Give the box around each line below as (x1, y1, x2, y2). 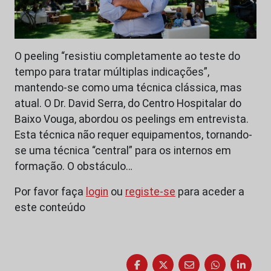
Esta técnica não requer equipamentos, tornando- (15, 129, 252, 142)
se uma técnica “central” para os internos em (15, 145, 231, 157)
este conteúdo (15, 201, 85, 214)
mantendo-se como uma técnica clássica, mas (15, 82, 242, 94)
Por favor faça (15, 186, 86, 198)
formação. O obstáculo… (15, 160, 132, 173)
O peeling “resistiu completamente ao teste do (15, 50, 240, 63)
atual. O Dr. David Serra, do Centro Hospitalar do (15, 97, 241, 110)
